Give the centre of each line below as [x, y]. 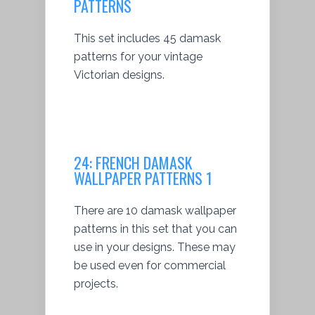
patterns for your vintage [138, 56]
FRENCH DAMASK [144, 162]
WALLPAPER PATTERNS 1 [143, 178]
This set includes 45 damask [147, 38]
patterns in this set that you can [155, 229]
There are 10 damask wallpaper [155, 210]
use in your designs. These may [155, 247]
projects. [96, 283]
